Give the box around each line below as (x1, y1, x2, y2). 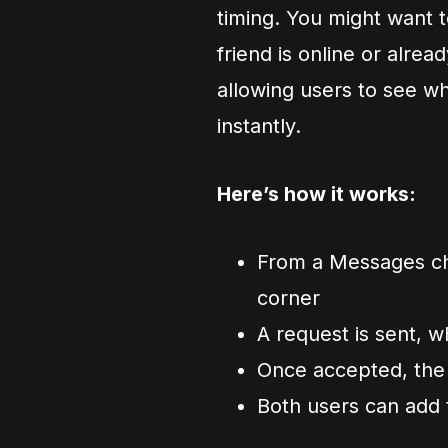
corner (257, 286, 320, 311)
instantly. (217, 114, 301, 139)
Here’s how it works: (217, 182, 416, 207)
